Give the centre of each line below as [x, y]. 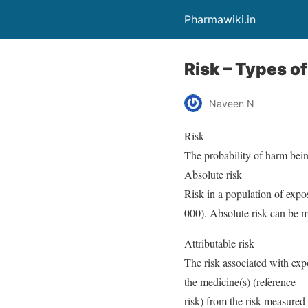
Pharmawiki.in [220, 19]
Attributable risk [219, 243]
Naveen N [232, 103]
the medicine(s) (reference [240, 282]
